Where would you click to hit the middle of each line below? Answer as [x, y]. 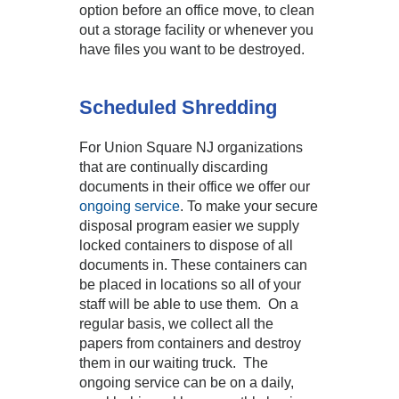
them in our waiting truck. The [174, 363]
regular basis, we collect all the [176, 324]
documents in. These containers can [193, 265]
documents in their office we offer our [195, 187]
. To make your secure [249, 206]
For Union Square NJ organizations [191, 147]
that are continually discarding [174, 167]
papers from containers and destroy [190, 343]
